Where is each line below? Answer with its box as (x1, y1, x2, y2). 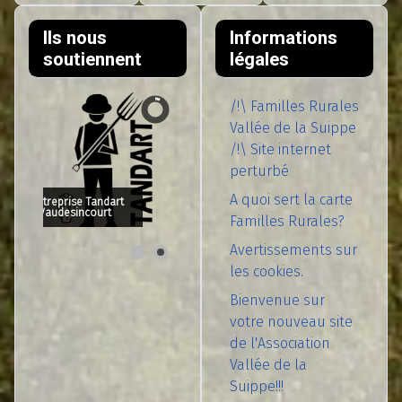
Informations (230, 26, 337, 48)
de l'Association (230, 334, 330, 352)
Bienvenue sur (230, 291, 325, 309)
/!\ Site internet (230, 140, 331, 158)
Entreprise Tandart (61, 194, 153, 208)
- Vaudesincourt (61, 205, 141, 219)
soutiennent (43, 48, 142, 70)
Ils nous (43, 26, 107, 48)
